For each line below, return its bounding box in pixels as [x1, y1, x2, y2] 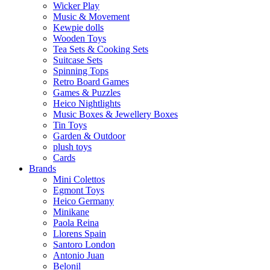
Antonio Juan [53, 250, 104, 260]
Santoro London [53, 239, 115, 250]
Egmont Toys [53, 185, 104, 195]
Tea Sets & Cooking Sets [53, 44, 148, 54]
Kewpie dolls [53, 22, 104, 33]
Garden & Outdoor [53, 131, 125, 141]
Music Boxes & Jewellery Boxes [53, 109, 178, 119]
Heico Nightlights [53, 98, 121, 108]
